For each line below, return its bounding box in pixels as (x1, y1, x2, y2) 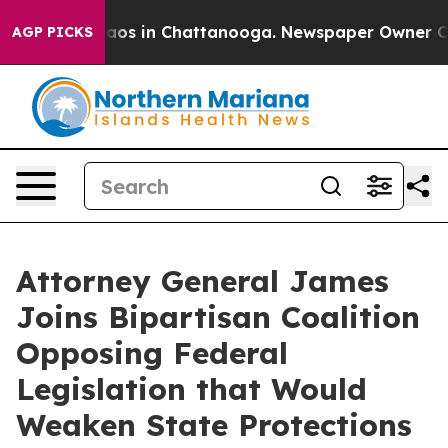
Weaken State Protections (16, 406, 412, 444)
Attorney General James (16, 262, 389, 300)
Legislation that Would (16, 370, 367, 408)
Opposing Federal (16, 334, 288, 372)
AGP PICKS (12, 23, 93, 41)
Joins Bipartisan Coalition (16, 298, 420, 336)
